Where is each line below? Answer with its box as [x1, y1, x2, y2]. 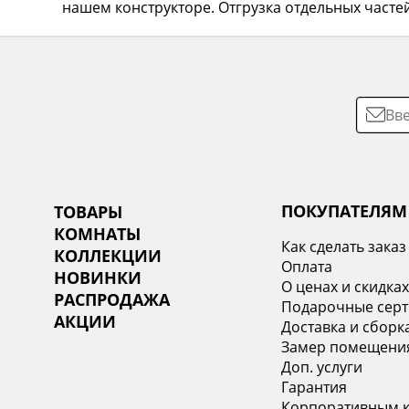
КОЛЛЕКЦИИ [54, 245, 163, 267]
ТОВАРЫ [54, 201, 123, 223]
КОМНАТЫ [54, 223, 142, 245]
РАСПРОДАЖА [54, 288, 171, 310]
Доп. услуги [281, 357, 363, 377]
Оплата [281, 257, 333, 277]
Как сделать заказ [281, 236, 407, 257]
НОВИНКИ [54, 267, 142, 288]
